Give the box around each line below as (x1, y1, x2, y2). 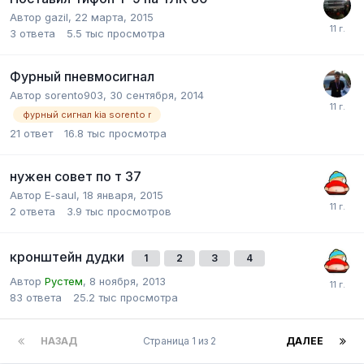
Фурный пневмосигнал (10, 68, 154, 85)
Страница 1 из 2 (142, 335, 221, 348)
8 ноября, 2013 (89, 275, 166, 288)
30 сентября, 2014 (110, 89, 204, 102)
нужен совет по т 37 (10, 168, 141, 185)
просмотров (107, 205, 171, 219)
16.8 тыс (64, 127, 106, 141)
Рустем (45, 275, 83, 288)
